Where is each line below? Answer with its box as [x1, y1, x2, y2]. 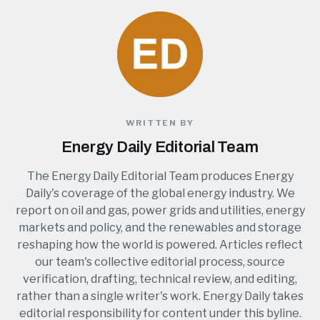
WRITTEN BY [126, 118, 194, 129]
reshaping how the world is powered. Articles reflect [17, 238, 303, 252]
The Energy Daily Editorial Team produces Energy [26, 169, 294, 184]
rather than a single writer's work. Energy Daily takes [16, 289, 304, 304]
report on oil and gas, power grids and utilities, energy [15, 204, 305, 218]
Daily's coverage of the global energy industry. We [25, 186, 295, 201]
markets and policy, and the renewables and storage [19, 221, 301, 235]
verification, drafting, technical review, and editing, [23, 272, 297, 286]
